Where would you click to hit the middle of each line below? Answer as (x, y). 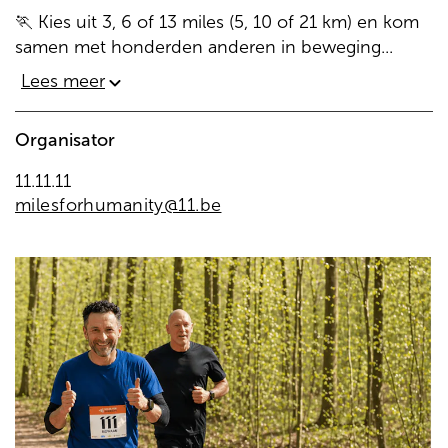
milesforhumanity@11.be (118, 205)
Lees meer (63, 81)
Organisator (65, 140)
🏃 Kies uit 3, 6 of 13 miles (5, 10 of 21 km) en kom (217, 22)
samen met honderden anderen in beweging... (204, 47)
